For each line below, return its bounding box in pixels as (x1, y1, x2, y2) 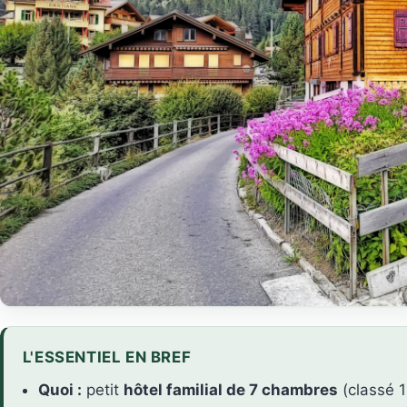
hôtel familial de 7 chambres (124, 381, 339, 400)
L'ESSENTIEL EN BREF (22, 347, 192, 366)
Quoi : (38, 381, 83, 400)
